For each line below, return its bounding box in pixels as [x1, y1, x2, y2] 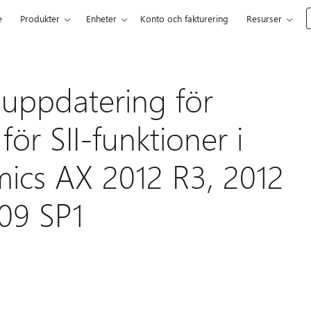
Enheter [86, 12, 117, 24]
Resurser [246, 12, 283, 24]
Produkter [20, 12, 60, 24]
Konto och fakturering [140, 12, 229, 24]
